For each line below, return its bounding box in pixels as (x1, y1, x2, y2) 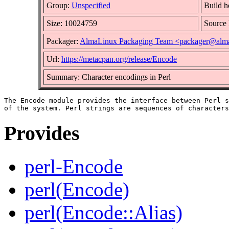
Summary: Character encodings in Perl (47, 72, 171, 81)
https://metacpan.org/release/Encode (61, 54, 177, 63)
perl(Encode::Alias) (25, 201, 182, 224)
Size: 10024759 (47, 18, 97, 28)
